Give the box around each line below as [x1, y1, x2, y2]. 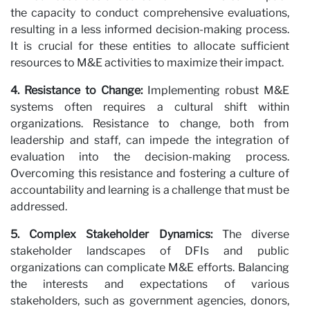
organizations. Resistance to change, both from [10, 116, 289, 130]
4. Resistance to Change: [10, 83, 143, 97]
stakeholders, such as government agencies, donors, [10, 293, 289, 307]
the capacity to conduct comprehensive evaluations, [10, 6, 289, 19]
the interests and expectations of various [10, 277, 289, 291]
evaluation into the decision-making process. [10, 149, 289, 163]
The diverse [212, 227, 290, 241]
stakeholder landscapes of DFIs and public [10, 244, 289, 257]
